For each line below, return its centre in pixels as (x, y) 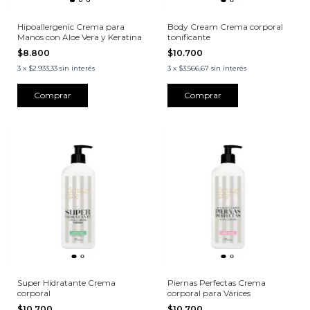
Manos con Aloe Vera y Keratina (80, 37)
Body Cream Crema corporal (225, 26)
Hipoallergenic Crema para (71, 26)
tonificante (189, 37)
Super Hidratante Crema (66, 283)
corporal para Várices (209, 293)
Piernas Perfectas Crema (216, 283)
